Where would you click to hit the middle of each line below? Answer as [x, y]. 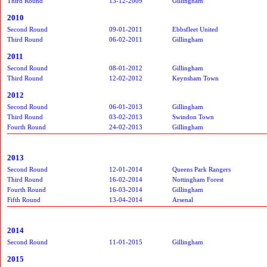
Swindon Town [193, 117]
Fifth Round [24, 199]
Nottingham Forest [198, 179]
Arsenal [183, 199]
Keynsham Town [195, 78]
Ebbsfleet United [195, 29]
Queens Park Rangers [201, 169]
